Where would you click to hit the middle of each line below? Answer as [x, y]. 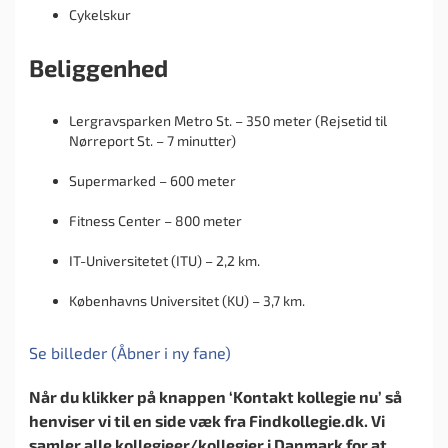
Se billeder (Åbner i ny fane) [130, 352]
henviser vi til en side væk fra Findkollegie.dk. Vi [207, 420]
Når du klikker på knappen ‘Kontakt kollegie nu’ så [215, 396]
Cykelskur [100, 14]
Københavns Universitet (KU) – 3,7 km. [187, 300]
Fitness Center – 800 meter [155, 220]
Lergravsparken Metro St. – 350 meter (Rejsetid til [228, 120]
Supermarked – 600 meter [152, 180]
